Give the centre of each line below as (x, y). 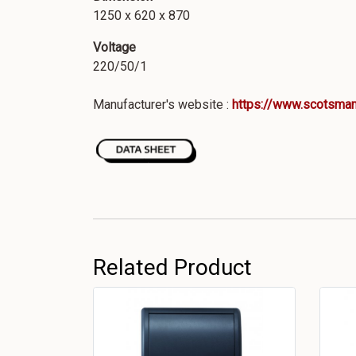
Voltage (114, 47)
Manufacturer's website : (163, 104)
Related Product (172, 267)
